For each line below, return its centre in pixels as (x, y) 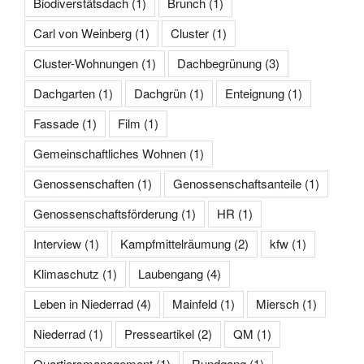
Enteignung (255, 93)
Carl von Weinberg (82, 33)
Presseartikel (159, 334)
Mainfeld (195, 304)
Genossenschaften (84, 184)
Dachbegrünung (219, 63)
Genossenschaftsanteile (237, 184)
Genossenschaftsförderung (106, 214)
